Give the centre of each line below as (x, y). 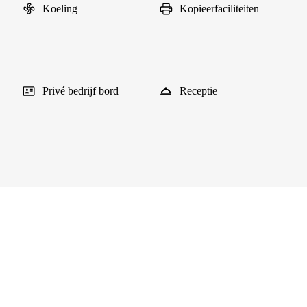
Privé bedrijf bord (81, 91)
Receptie (198, 91)
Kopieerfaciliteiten (219, 9)
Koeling (60, 9)
